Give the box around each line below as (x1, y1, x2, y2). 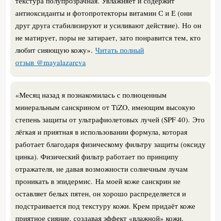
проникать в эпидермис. (15, 176, 95, 186)
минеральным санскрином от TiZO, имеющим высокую (15, 102, 195, 112)
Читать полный (95, 44, 144, 55)
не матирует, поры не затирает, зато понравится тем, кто (15, 32, 201, 42)
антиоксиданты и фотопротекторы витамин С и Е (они (15, 7, 192, 18)
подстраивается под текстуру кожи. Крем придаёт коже (15, 200, 195, 211)
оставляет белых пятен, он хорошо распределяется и (15, 188, 186, 198)
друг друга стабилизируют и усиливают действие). (15, 20, 182, 30)
